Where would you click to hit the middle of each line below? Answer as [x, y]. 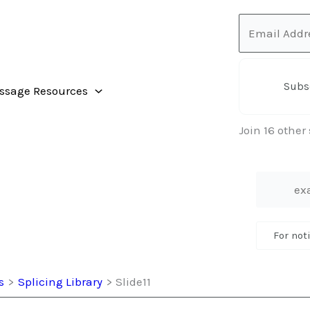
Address [259, 43]
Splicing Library [60, 282]
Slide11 [133, 282]
